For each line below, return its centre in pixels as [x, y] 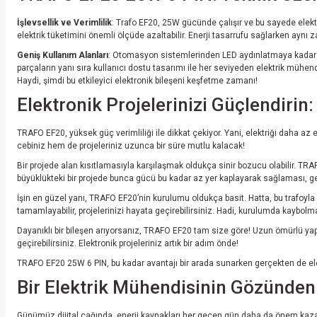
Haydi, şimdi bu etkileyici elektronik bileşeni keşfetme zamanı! [137, 81]
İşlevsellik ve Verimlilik [64, 23]
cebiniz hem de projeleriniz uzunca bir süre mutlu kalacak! [131, 146]
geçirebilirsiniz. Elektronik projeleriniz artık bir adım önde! [128, 243]
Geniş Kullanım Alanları [63, 55]
